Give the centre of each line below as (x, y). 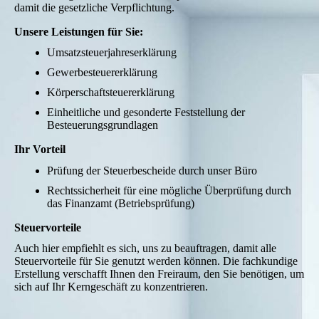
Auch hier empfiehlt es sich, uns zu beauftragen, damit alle (145, 248)
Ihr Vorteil (40, 150)
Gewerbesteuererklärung (102, 73)
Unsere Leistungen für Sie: (79, 32)
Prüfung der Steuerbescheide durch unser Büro (152, 170)
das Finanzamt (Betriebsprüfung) (121, 203)
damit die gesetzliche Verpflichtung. (94, 8)
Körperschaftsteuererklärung (111, 93)
